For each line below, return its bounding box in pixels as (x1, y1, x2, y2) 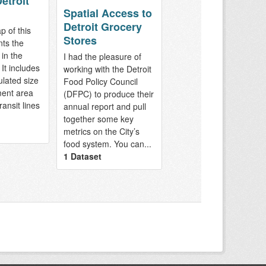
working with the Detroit (63, 63, 151, 75)
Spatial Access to (63, 5, 152, 21)
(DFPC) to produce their (63, 88, 154, 100)
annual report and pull (63, 100, 146, 113)
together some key (63, 113, 134, 125)
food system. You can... (63, 138, 151, 150)
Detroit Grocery (63, 19, 142, 35)
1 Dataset (63, 150, 102, 163)
